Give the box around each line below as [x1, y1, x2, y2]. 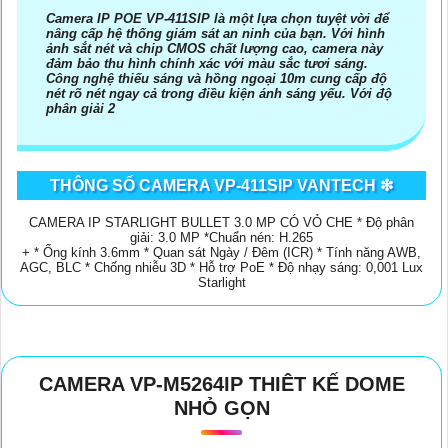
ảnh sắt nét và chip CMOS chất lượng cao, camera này [46, 40, 383, 56]
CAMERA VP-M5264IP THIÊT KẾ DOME [38, 372, 405, 395]
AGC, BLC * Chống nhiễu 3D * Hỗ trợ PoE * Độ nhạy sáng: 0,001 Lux [20, 259, 423, 275]
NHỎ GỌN [173, 396, 270, 419]
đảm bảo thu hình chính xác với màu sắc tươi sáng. [46, 55, 368, 71]
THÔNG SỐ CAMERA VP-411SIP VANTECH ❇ [50, 176, 393, 194]
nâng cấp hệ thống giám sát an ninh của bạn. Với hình [46, 25, 385, 41]
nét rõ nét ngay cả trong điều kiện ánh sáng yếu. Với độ [46, 85, 392, 101]
